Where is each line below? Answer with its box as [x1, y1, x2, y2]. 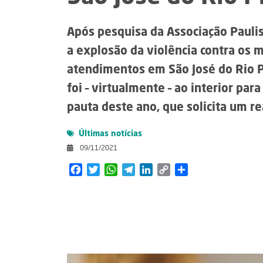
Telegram [135, 165, 173, 174]
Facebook [82, 165, 122, 174]
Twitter [100, 165, 130, 174]
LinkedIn [153, 165, 187, 174]
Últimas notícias [76, 130, 142, 138]
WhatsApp [117, 165, 159, 174]
